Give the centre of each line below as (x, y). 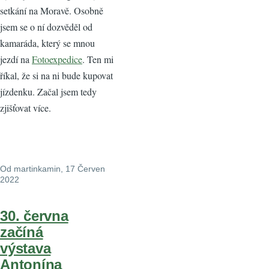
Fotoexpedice (57, 59)
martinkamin (37, 169)
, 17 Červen (83, 169)
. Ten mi (98, 59)
